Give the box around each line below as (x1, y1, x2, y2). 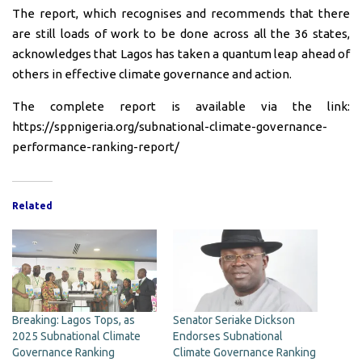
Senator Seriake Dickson (173, 314, 295, 327)
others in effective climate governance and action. (12, 66, 292, 81)
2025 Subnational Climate (12, 330, 141, 343)
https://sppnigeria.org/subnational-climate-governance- (12, 119, 327, 133)
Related (12, 200, 53, 211)
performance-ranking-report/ (12, 139, 179, 154)
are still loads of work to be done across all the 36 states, (12, 26, 350, 40)
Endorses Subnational (173, 330, 283, 343)
